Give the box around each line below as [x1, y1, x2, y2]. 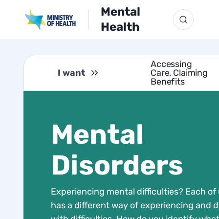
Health [101, 20, 140, 34]
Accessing [151, 59, 192, 69]
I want [58, 67, 85, 78]
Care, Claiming [151, 67, 208, 78]
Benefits [151, 76, 185, 87]
